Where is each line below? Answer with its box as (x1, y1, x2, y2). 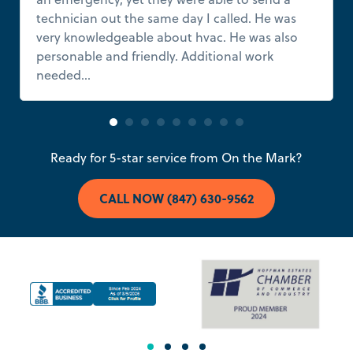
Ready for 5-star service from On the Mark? (50, 148, 303, 166)
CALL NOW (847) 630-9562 (99, 188, 254, 207)
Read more (94, 65, 158, 84)
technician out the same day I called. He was (36, 9, 296, 27)
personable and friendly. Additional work (36, 46, 273, 65)
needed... (36, 65, 94, 84)
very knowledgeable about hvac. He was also (36, 28, 298, 46)
